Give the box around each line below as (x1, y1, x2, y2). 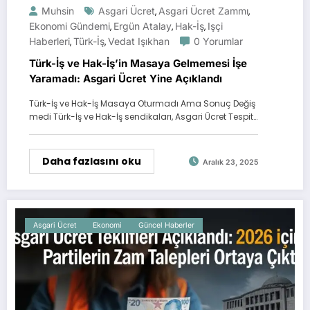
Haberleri (29, 35, 70, 48)
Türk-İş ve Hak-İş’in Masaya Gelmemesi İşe (29, 57, 247, 71)
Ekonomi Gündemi (29, 20, 110, 33)
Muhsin (42, 5, 74, 17)
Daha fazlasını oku (42, 154, 141, 169)
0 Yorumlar (194, 35, 243, 48)
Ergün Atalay (113, 20, 172, 33)
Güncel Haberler (138, 221, 194, 230)
